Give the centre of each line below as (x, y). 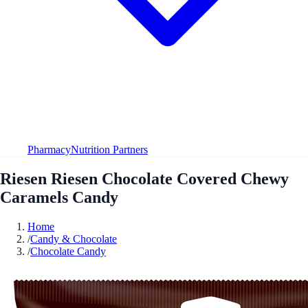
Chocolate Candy (68, 251)
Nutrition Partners (109, 149)
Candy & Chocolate (74, 239)
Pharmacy (49, 149)
